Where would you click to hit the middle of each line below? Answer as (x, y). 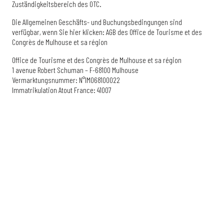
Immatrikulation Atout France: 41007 (62, 90)
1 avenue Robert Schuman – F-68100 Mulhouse (75, 70)
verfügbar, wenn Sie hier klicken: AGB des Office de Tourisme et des (107, 32)
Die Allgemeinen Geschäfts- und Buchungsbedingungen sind (97, 22)
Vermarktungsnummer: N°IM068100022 (66, 80)
